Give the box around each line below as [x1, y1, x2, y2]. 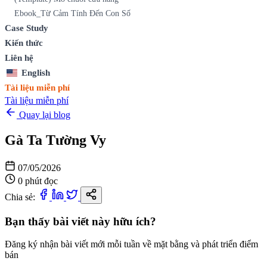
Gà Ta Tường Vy [5, 132, 106, 148]
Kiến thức [5, 38, 43, 48]
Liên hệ [5, 53, 33, 63]
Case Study [5, 23, 48, 33]
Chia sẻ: [5, 191, 35, 202]
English [21, 68, 50, 77]
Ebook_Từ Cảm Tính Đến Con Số [14, 9, 131, 18]
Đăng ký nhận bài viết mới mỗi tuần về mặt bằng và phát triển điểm [5, 239, 258, 250]
